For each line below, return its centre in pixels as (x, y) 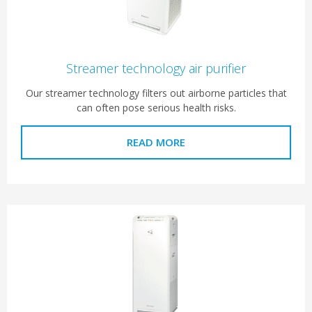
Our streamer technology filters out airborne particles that (156, 93)
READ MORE (156, 142)
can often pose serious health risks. (156, 108)
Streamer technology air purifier (156, 69)
